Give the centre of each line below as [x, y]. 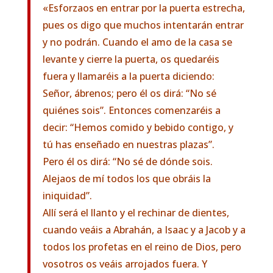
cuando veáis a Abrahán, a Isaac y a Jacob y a [144, 230]
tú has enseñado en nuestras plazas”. [128, 144]
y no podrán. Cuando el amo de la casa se [137, 42]
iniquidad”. [67, 196]
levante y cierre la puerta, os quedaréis [131, 59]
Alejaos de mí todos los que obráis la [126, 179]
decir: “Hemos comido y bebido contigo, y [138, 127]
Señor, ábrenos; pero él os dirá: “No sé [129, 93]
